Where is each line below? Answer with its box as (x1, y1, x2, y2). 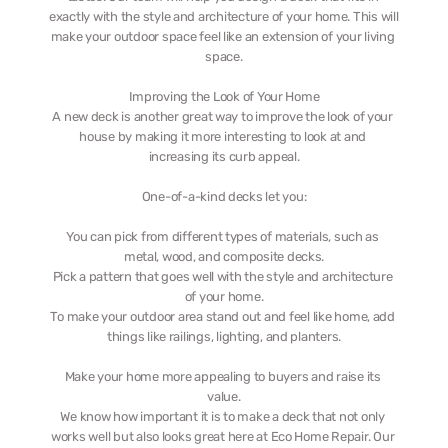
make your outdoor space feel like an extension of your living (50, 29, 395, 44)
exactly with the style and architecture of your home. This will (49, 9, 399, 24)
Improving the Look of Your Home (128, 89, 320, 104)
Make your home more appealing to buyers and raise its (64, 369, 381, 384)
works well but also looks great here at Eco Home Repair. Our (50, 429, 395, 444)
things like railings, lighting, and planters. (106, 329, 342, 344)
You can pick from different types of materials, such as (66, 229, 379, 244)
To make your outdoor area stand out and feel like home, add (50, 309, 395, 324)
